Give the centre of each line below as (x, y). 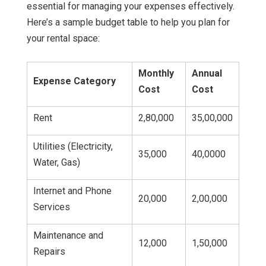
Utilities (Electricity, (73, 147)
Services (52, 207)
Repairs (49, 252)
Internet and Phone (72, 191)
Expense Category (75, 81)
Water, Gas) (57, 163)
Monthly (156, 74)
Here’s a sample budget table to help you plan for (128, 23)
